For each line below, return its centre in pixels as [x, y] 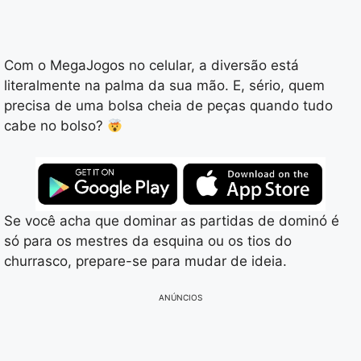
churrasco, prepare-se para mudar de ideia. [145, 261]
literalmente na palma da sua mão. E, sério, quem [164, 85]
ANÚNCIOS [180, 298]
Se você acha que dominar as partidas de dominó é [172, 220]
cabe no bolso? [56, 126]
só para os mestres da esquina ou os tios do [148, 241]
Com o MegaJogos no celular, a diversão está [151, 65]
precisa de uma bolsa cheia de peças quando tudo [168, 106]
